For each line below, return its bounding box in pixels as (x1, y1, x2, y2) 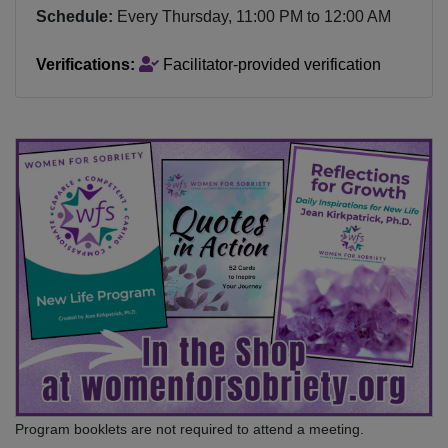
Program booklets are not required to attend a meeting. (15, 421, 364, 438)
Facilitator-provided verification (159, 56, 381, 73)
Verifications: (36, 56, 135, 73)
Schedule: (36, 8, 113, 25)
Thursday (162, 8, 228, 25)
